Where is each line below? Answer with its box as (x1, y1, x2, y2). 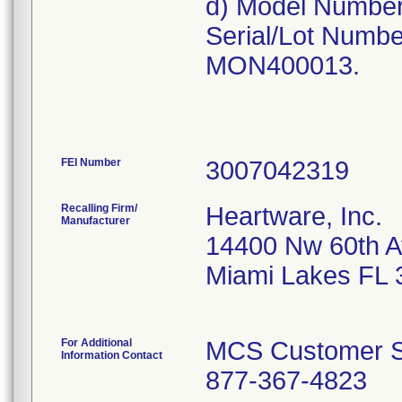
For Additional (61, 336, 132, 349)
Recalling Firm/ (61, 202, 137, 214)
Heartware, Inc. (205, 202, 382, 231)
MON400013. (205, 51, 360, 80)
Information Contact (61, 349, 162, 362)
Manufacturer (61, 214, 130, 227)
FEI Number (61, 156, 121, 169)
